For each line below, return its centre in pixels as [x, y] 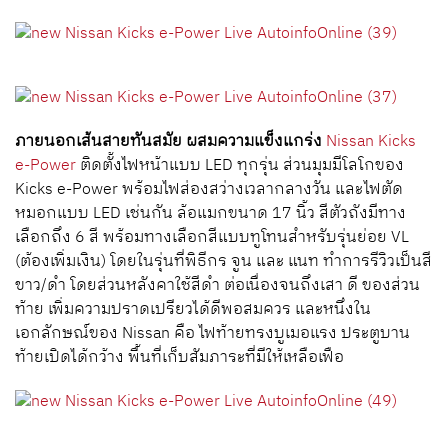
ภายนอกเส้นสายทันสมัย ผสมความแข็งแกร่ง [168, 141]
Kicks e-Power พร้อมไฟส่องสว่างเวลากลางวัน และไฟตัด [209, 189]
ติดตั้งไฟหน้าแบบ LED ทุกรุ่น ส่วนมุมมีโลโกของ [240, 165]
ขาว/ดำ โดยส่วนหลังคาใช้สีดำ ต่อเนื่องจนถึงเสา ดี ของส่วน [217, 285]
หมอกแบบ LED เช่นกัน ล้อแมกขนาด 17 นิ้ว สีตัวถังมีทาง [210, 213]
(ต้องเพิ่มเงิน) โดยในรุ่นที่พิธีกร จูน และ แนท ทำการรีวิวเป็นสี [223, 261]
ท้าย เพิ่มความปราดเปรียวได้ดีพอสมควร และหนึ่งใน [193, 309]
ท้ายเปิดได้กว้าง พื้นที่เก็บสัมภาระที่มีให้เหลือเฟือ [183, 357]
